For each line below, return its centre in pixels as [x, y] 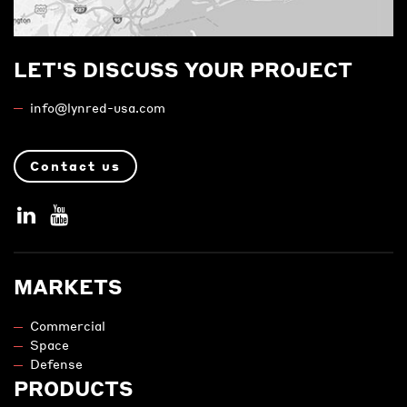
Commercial [68, 325]
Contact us [75, 166]
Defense [57, 363]
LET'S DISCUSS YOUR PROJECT [183, 69]
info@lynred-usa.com [98, 107]
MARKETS [68, 286]
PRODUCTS [74, 387]
